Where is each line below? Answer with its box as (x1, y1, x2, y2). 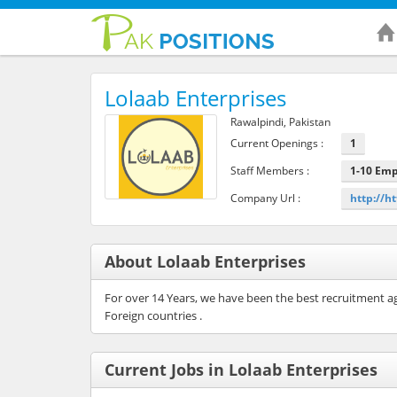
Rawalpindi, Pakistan (230, 113, 331, 129)
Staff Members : (230, 162, 309, 178)
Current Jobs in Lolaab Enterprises (105, 358, 378, 380)
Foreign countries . (105, 307, 202, 323)
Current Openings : (230, 135, 323, 151)
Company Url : (230, 190, 300, 206)
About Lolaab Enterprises (105, 250, 306, 272)
